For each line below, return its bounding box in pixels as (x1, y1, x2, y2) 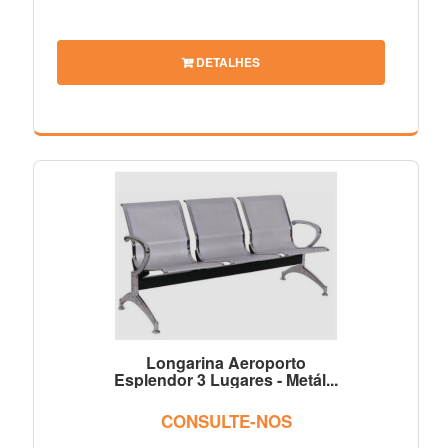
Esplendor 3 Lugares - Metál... (114, 367, 338, 391)
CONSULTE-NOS (160, 408, 292, 433)
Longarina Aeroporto (146, 350, 306, 374)
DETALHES (193, 52, 260, 71)
